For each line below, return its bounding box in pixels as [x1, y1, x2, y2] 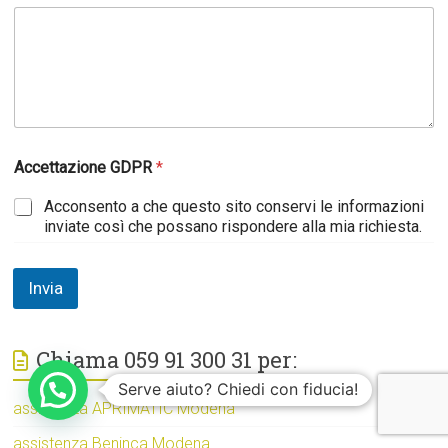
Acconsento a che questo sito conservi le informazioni [44, 196, 425, 216]
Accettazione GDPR [14, 157, 157, 177]
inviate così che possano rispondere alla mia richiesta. [44, 216, 423, 236]
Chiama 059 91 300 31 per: [36, 344, 298, 374]
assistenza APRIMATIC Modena [13, 398, 236, 418]
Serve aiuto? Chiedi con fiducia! [118, 379, 358, 399]
